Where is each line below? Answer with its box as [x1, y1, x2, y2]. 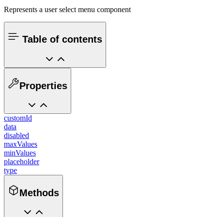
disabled [4, 131, 29, 140]
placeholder [4, 157, 39, 166]
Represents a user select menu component [4, 5, 131, 14]
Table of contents [19, 34, 102, 45]
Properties [19, 80, 67, 91]
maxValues [4, 140, 37, 149]
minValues [4, 149, 36, 157]
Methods [19, 187, 59, 198]
